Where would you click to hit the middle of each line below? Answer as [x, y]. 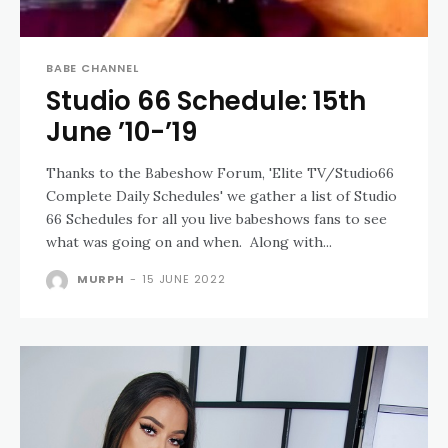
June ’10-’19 [121, 132]
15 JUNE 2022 [184, 279]
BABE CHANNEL [92, 68]
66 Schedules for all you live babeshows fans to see [216, 219]
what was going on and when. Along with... [189, 242]
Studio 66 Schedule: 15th [206, 101]
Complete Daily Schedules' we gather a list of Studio [221, 196]
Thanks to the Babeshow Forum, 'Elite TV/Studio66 [220, 173]
